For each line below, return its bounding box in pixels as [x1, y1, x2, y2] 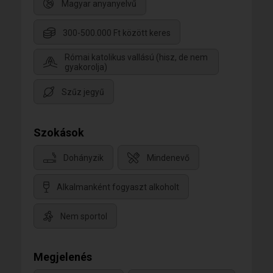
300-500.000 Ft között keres [63, 27, 171, 38]
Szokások [34, 126, 84, 139]
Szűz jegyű [62, 87, 104, 97]
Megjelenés [34, 250, 92, 263]
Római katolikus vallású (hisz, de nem [65, 52, 208, 62]
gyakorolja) [65, 62, 107, 72]
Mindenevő [147, 152, 190, 163]
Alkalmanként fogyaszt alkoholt [57, 182, 179, 192]
